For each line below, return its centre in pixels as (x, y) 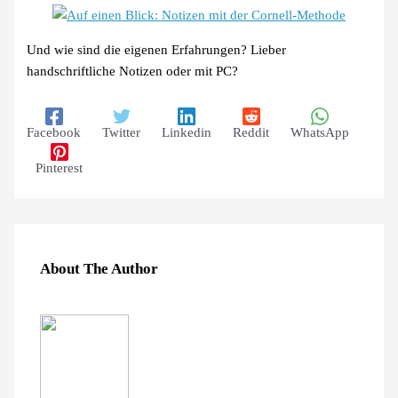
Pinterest (60, 168)
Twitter (122, 133)
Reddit (251, 133)
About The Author (99, 269)
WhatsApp (320, 133)
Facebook (54, 133)
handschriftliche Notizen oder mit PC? (133, 71)
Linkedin (187, 133)
